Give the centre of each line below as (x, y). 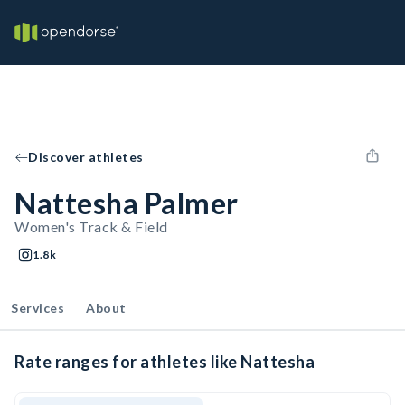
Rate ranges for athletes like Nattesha (165, 362)
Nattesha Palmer (127, 203)
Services (38, 308)
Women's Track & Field (91, 226)
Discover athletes (86, 157)
